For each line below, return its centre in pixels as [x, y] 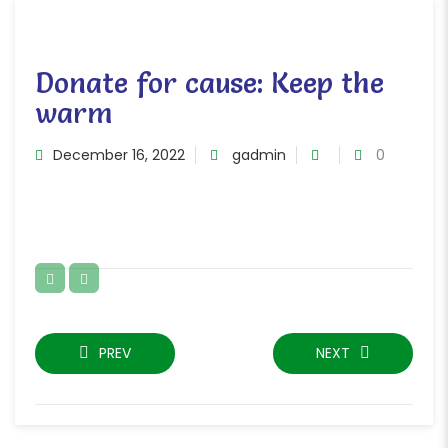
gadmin [259, 155]
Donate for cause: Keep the [209, 83]
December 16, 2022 [119, 155]
